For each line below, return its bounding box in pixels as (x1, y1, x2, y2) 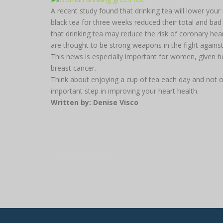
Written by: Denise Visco (51, 97, 138, 107)
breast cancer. (51, 63, 96, 73)
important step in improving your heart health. (51, 86, 199, 96)
